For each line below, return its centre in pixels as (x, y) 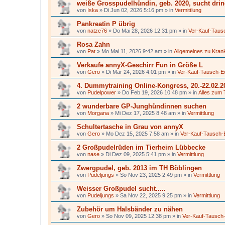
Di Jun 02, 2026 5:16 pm (134, 10)
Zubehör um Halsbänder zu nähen (130, 209)
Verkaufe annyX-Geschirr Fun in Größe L (140, 65)
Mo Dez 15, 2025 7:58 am (137, 134)
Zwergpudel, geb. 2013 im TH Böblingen (139, 168)
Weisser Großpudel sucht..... (121, 189)
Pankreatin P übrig (106, 24)
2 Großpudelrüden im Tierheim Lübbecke (141, 147)
